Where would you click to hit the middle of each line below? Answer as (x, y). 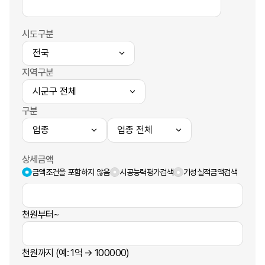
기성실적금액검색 (210, 172)
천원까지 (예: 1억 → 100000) (76, 253)
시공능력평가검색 (147, 172)
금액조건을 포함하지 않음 (71, 172)
